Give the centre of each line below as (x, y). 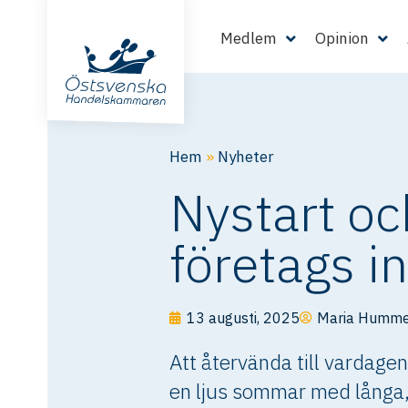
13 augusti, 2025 (243, 318)
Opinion (342, 38)
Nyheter (246, 157)
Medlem (249, 38)
